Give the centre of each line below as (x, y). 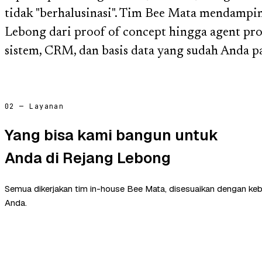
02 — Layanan (35, 106)
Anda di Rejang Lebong (88, 158)
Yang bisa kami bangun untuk (111, 135)
